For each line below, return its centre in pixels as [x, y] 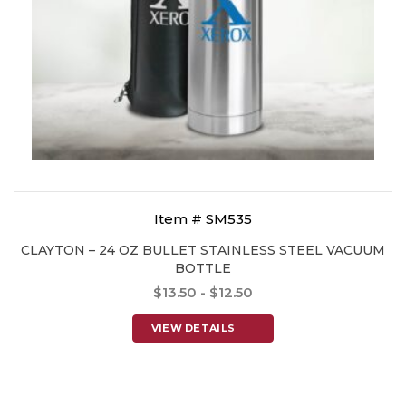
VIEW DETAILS [193, 328]
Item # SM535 [203, 219]
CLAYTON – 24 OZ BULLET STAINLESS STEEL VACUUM [203, 250]
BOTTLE [203, 268]
